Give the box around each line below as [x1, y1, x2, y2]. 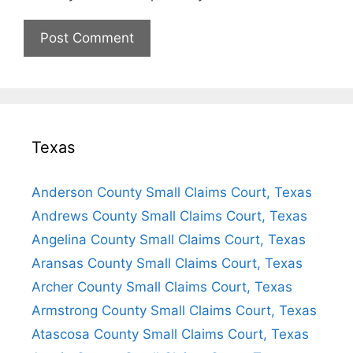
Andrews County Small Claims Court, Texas [32, 207, 307, 224]
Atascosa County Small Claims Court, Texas [32, 325, 309, 342]
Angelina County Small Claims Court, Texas [32, 231, 306, 247]
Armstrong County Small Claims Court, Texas [32, 302, 317, 318]
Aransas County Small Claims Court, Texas [32, 255, 303, 271]
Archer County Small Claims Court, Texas [32, 278, 292, 295]
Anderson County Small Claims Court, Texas [32, 184, 312, 200]
